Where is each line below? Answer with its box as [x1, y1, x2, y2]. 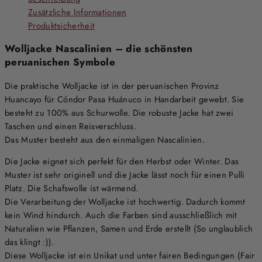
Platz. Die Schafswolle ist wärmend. [5, 182, 139, 195]
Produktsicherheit [28, 19, 95, 32]
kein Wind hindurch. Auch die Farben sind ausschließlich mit [5, 209, 237, 222]
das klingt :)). [5, 236, 54, 249]
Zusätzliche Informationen [28, 5, 127, 18]
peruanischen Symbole [5, 54, 116, 69]
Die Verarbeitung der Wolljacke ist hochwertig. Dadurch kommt [5, 195, 245, 208]
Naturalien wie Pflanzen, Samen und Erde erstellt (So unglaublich [5, 222, 253, 235]
